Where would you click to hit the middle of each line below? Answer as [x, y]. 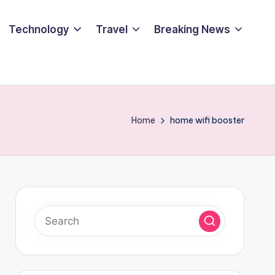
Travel [111, 29]
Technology [39, 29]
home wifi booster [207, 120]
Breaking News [192, 29]
